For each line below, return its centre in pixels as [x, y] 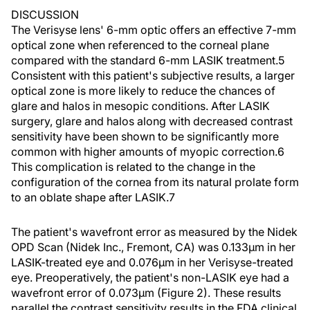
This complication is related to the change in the [133, 167]
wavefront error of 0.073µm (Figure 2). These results [146, 293]
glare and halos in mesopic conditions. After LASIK [140, 106]
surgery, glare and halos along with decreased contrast [152, 121]
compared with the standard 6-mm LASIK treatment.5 [148, 60]
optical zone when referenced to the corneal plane [140, 45]
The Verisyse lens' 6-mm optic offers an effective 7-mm [154, 30]
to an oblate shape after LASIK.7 [93, 197]
